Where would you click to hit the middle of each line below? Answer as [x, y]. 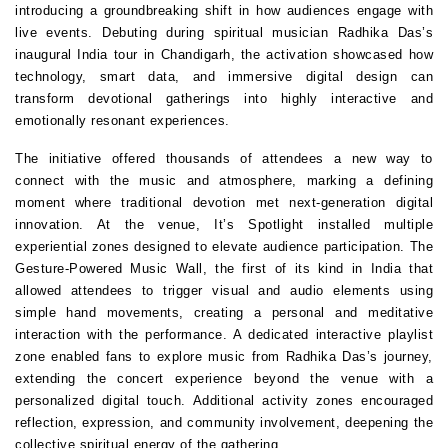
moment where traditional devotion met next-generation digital [224, 202]
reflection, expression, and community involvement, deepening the [224, 422]
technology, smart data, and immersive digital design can [224, 76]
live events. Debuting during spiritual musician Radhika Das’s [224, 32]
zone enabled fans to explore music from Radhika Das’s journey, [224, 356]
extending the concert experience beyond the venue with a [224, 378]
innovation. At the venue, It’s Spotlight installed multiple [224, 224]
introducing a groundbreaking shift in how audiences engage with [224, 10]
